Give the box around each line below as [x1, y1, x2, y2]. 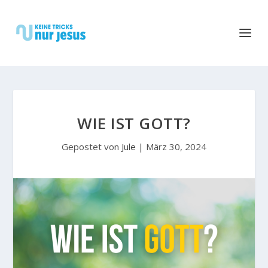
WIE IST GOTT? [77, 112, 191, 134]
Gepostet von [62, 141, 121, 153]
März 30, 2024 [146, 141, 206, 153]
